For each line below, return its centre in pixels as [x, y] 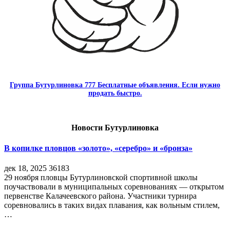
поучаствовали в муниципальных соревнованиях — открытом [114, 186]
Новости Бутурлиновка [115, 128]
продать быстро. [115, 93]
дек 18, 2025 [25, 168]
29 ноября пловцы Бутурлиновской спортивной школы [101, 177]
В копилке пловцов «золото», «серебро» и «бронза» [98, 148]
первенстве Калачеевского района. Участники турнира [100, 196]
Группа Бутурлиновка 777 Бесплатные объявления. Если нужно [115, 85]
